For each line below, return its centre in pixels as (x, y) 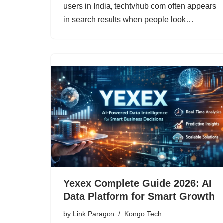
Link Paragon (94, 214)
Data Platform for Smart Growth (139, 196)
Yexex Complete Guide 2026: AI (137, 183)
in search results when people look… (129, 19)
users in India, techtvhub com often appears (140, 6)
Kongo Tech (143, 214)
